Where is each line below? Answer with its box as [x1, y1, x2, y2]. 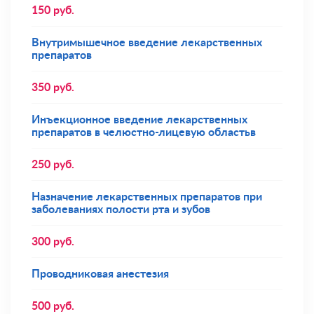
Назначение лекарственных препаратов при [32, 191, 262, 203]
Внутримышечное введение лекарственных [32, 37, 262, 48]
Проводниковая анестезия [32, 268, 169, 280]
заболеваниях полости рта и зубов [32, 204, 210, 215]
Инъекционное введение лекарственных [32, 114, 247, 125]
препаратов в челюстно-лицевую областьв [32, 127, 256, 138]
